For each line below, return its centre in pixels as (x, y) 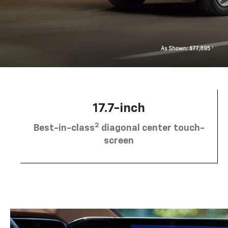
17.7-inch (119, 108)
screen (119, 141)
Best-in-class (64, 128)
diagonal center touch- (152, 128)
